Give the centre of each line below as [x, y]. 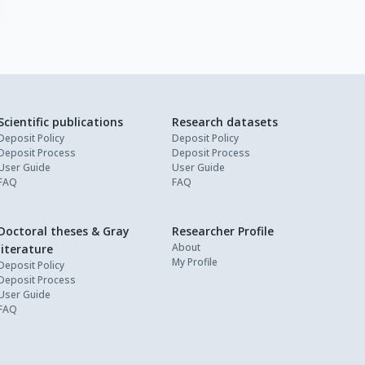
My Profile [194, 262]
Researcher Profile [222, 231]
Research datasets [224, 122]
